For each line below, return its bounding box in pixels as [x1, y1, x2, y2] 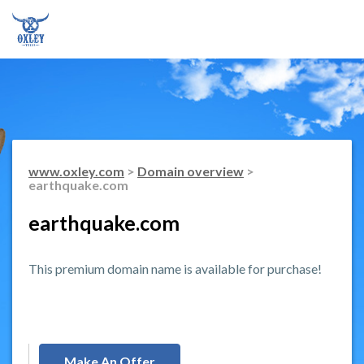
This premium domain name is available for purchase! [28, 260, 322, 276]
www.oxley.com [28, 162, 124, 179]
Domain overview [137, 162, 244, 179]
